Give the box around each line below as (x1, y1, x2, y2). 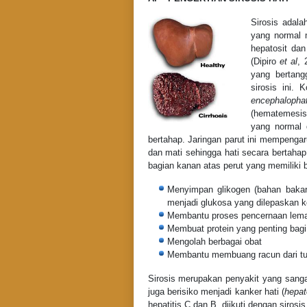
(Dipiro (250, 56, 280, 66)
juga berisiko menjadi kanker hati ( (147, 286, 285, 297)
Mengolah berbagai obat (167, 236, 262, 247)
